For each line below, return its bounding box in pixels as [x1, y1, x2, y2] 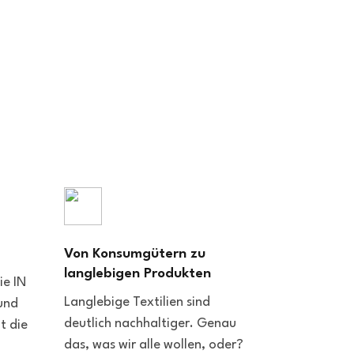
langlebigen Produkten [64, 267, 211, 281]
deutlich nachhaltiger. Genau [64, 317, 236, 330]
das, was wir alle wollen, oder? [64, 338, 243, 352]
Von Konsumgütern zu [64, 247, 205, 261]
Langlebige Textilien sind [64, 296, 210, 309]
